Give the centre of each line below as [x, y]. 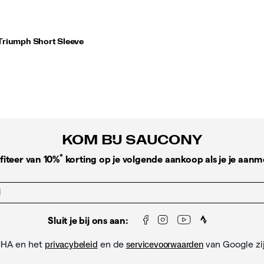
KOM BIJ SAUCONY [132, 140]
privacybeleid [71, 244]
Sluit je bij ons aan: [88, 220]
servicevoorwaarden [164, 244]
